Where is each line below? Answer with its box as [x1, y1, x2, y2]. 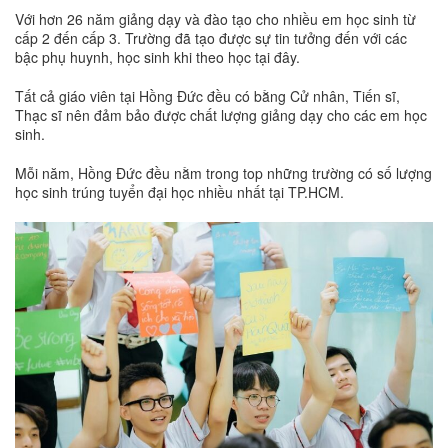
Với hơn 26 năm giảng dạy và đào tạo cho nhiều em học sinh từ [15, 8, 416, 29]
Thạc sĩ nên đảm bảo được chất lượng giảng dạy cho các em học [15, 104, 427, 125]
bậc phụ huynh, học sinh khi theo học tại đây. [15, 46, 300, 67]
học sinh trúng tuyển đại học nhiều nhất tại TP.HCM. [15, 181, 344, 202]
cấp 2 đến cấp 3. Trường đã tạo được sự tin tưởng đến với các [15, 27, 407, 48]
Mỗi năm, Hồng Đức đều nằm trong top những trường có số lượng [15, 162, 432, 183]
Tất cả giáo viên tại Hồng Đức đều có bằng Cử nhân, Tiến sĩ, [15, 85, 400, 106]
